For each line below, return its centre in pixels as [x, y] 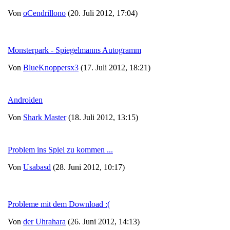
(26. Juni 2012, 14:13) [103, 222]
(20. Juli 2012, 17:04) [102, 13]
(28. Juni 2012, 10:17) [88, 167]
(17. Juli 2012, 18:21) [114, 68]
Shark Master [45, 117]
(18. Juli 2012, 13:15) [102, 117]
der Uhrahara [44, 222]
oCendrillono [44, 13]
